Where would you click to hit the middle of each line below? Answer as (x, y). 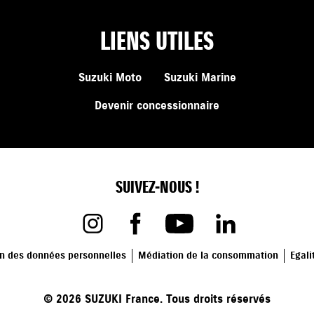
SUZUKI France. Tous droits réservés (176, 300)
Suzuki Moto (110, 78)
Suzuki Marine (200, 78)
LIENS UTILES (157, 42)
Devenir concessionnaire (157, 106)
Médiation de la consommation (208, 256)
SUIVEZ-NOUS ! (157, 187)
